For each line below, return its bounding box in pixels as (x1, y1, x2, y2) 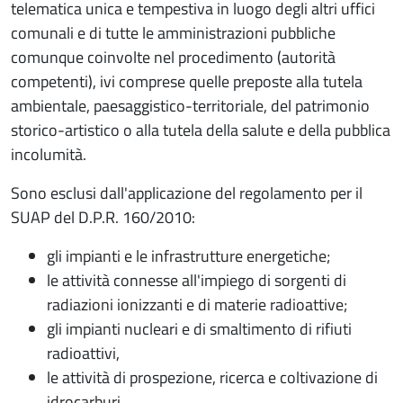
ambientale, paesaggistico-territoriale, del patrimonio (11, 94, 370, 118)
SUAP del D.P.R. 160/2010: (11, 205, 195, 229)
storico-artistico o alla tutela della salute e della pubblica (11, 118, 390, 142)
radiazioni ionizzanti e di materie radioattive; (47, 292, 347, 317)
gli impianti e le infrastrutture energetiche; (47, 244, 330, 268)
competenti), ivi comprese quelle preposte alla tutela (11, 69, 363, 94)
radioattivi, (47, 341, 120, 365)
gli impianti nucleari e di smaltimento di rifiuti (47, 317, 352, 341)
